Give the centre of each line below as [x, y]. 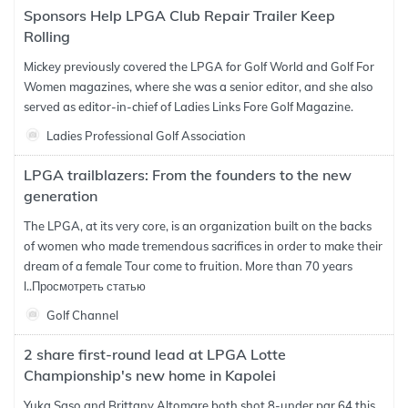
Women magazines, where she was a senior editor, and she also [199, 87]
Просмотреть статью [89, 286]
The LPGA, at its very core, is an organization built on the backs [198, 226]
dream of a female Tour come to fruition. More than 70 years [188, 266]
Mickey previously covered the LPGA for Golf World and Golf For [199, 66]
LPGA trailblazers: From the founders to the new [188, 175]
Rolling [47, 36]
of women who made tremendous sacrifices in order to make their [203, 246]
